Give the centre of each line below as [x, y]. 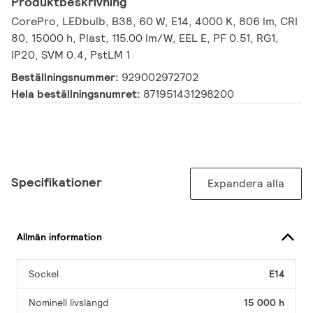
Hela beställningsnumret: [77, 94]
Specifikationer [57, 182]
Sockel [44, 274]
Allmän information [59, 236]
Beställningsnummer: [66, 78]
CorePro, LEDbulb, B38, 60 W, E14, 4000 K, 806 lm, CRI [154, 22]
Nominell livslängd [68, 303]
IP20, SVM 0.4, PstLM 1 [71, 55]
